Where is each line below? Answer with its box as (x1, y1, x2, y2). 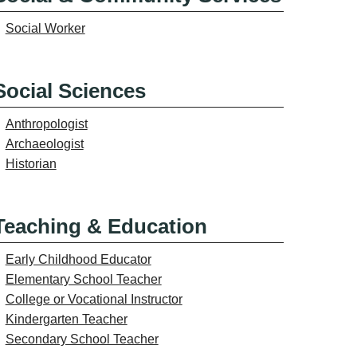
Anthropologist (5, 116, 88, 131)
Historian (5, 156, 57, 171)
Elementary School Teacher (5, 272, 162, 286)
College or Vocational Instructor (5, 292, 182, 306)
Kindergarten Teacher (5, 312, 127, 326)
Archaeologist (5, 136, 84, 151)
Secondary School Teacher (5, 331, 159, 346)
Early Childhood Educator (5, 252, 151, 266)
